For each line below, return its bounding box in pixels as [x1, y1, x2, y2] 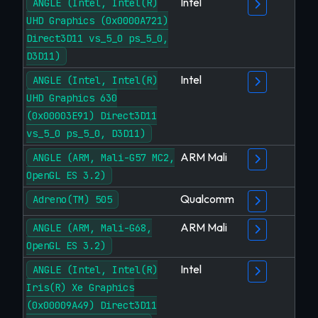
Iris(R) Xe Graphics [26, 281, 134, 294]
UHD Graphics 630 [26, 92, 117, 104]
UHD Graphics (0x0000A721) [26, 14, 168, 27]
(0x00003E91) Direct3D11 [26, 109, 157, 122]
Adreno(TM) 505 [33, 193, 112, 206]
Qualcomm [180, 192, 234, 206]
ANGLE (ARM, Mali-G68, [33, 221, 152, 234]
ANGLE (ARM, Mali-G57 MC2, [33, 151, 175, 164]
